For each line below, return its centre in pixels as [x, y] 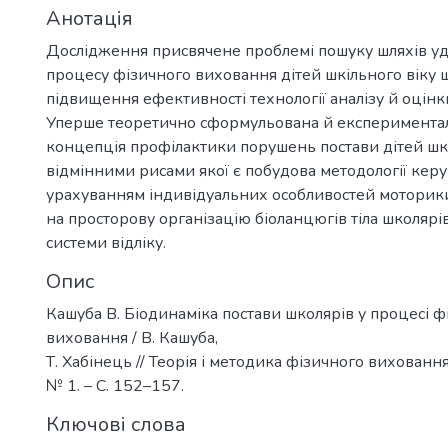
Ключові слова [116, 424]
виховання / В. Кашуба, [132, 338]
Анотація [89, 18]
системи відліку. [106, 243]
